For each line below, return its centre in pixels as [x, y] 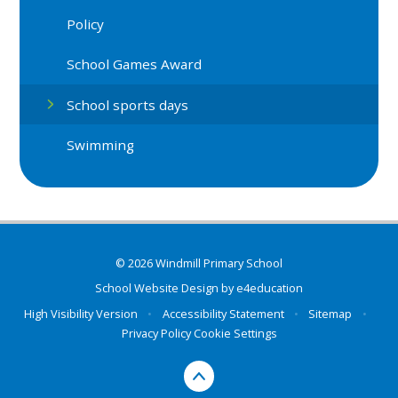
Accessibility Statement [223, 313]
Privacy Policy [156, 333]
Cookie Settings [235, 333]
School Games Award [135, 64]
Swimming [101, 145]
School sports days [128, 104]
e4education [270, 288]
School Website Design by [166, 288]
